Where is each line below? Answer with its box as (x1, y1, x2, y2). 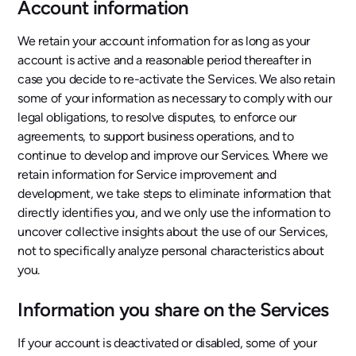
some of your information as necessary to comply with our (17, 90, 332, 106)
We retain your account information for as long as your (17, 33, 311, 48)
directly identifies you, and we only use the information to (17, 204, 331, 220)
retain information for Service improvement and (17, 166, 277, 182)
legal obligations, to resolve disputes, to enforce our (17, 109, 297, 125)
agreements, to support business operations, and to (17, 128, 294, 144)
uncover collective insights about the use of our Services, (17, 223, 328, 239)
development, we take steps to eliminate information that (17, 185, 331, 201)
